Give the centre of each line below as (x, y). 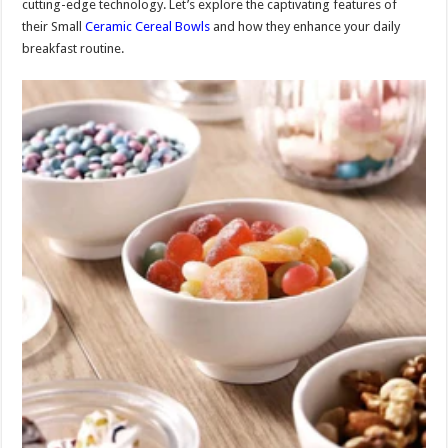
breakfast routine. (73, 48)
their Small (54, 26)
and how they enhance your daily (305, 26)
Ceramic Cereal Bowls (148, 26)
